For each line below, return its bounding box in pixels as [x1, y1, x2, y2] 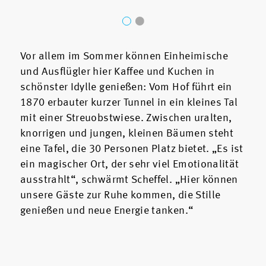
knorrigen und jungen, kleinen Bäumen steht [20, 128, 234, 139]
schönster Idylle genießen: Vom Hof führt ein [20, 81, 232, 93]
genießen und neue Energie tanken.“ [20, 205, 194, 216]
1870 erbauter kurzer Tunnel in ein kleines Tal [20, 97, 238, 108]
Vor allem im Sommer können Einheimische [20, 50, 229, 62]
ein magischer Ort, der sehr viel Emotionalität [20, 159, 239, 170]
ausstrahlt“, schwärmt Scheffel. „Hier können [20, 174, 238, 185]
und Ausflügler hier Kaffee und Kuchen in [20, 66, 215, 77]
